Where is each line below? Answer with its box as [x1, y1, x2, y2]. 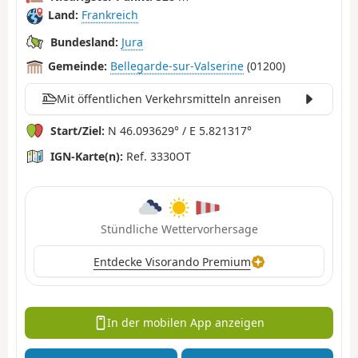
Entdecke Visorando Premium [93, 253, 251, 269]
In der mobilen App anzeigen [107, 315, 265, 331]
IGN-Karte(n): [50, 148, 123, 164]
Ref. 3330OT [123, 148, 191, 164]
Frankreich [82, 7, 138, 23]
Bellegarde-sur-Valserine [110, 58, 244, 74]
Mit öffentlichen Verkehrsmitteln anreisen [56, 91, 281, 107]
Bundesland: [50, 34, 118, 50]
